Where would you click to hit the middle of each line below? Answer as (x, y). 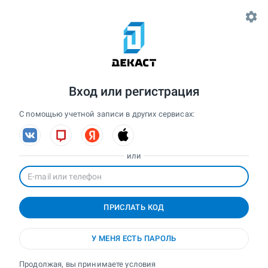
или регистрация (150, 92)
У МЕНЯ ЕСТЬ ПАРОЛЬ (134, 238)
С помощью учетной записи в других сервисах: (107, 114)
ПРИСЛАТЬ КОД (134, 207)
